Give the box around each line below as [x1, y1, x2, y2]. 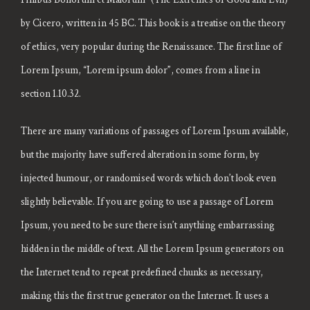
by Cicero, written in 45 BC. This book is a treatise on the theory [21, 17, 286, 30]
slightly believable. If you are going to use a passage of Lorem [21, 195, 273, 209]
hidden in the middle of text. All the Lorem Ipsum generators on [21, 242, 284, 256]
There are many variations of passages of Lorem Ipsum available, [21, 125, 289, 138]
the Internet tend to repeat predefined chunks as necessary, [21, 266, 263, 280]
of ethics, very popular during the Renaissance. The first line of [21, 40, 282, 54]
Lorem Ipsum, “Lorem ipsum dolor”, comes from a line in [21, 64, 260, 77]
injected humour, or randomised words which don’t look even [21, 172, 276, 185]
